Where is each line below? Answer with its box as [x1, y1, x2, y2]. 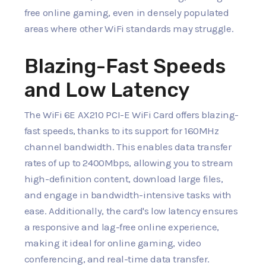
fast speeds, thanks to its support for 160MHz [24, 125, 219, 137]
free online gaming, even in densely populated [24, 6, 229, 18]
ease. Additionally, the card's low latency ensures [24, 205, 238, 217]
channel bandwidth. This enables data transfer [24, 141, 232, 153]
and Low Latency [24, 77, 190, 102]
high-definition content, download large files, [24, 173, 223, 185]
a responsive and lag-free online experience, [24, 221, 219, 233]
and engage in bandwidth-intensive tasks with [24, 189, 232, 201]
